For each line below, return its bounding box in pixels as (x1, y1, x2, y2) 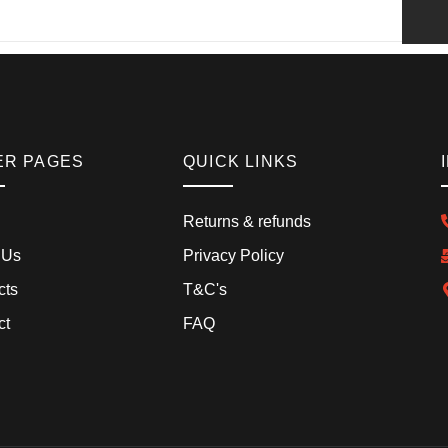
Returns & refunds (183, 212, 311, 230)
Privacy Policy (183, 246, 284, 264)
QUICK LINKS (183, 152, 299, 170)
